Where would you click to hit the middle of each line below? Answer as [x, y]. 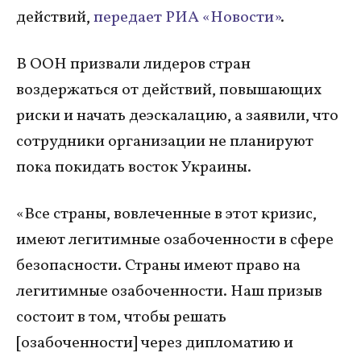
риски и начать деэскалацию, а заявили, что [177, 116]
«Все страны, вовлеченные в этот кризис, [166, 214]
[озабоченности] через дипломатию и [155, 343]
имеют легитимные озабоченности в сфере [175, 240]
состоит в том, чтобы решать [121, 317]
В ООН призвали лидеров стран [133, 64]
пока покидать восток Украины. [135, 167]
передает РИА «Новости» [187, 17]
